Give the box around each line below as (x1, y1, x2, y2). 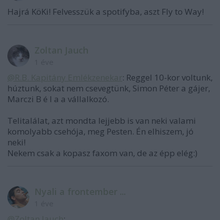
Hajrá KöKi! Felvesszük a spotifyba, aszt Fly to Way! (7, 6, 204, 17)
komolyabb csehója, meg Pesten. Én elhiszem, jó (7, 126, 193, 137)
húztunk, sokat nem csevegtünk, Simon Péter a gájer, (7, 82, 210, 94)
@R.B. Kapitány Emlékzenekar (7, 72, 122, 83)
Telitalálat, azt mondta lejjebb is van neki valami (7, 115, 196, 126)
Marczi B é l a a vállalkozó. (7, 93, 109, 105)
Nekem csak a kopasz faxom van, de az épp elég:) (7, 147, 197, 159)
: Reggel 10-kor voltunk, (122, 72, 213, 83)
